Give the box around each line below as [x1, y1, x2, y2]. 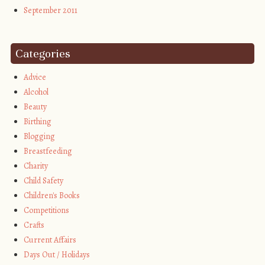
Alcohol [24, 86, 49, 98]
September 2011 [24, 5, 78, 17]
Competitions [24, 204, 70, 216]
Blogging [24, 130, 56, 142]
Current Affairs [24, 234, 77, 245]
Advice [24, 71, 47, 83]
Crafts [24, 219, 45, 231]
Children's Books [24, 189, 80, 201]
